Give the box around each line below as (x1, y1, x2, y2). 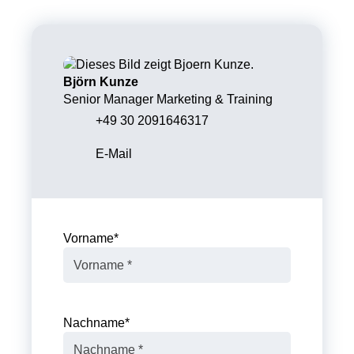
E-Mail (96, 147, 132, 161)
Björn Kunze (63, 75, 138, 89)
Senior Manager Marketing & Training (63, 92, 273, 107)
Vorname (63, 232, 114, 246)
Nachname (63, 316, 125, 330)
